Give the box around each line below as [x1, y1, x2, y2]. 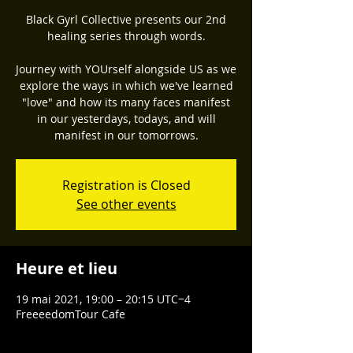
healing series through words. [46, 28, 206, 43]
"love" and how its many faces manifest [22, 95, 230, 110]
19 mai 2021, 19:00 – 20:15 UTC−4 [16, 292, 191, 307]
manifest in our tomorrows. [54, 128, 199, 143]
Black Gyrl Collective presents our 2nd [26, 12, 226, 27]
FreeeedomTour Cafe [16, 307, 125, 321]
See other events [76, 195, 176, 213]
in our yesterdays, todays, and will [36, 111, 216, 126]
